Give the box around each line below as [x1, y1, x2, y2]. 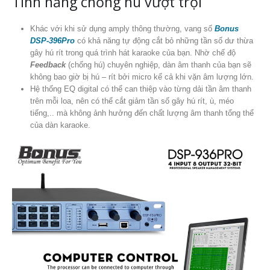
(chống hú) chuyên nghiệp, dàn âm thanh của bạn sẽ [65, 60, 251, 69]
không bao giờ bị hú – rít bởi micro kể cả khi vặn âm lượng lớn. [30, 72, 254, 81]
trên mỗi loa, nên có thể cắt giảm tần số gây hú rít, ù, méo [30, 96, 234, 105]
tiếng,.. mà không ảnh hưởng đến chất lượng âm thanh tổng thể [30, 108, 254, 118]
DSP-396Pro [30, 36, 75, 45]
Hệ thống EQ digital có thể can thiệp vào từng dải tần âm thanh [30, 84, 251, 93]
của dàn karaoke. [30, 120, 90, 130]
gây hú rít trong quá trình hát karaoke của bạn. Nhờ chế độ [30, 48, 236, 57]
